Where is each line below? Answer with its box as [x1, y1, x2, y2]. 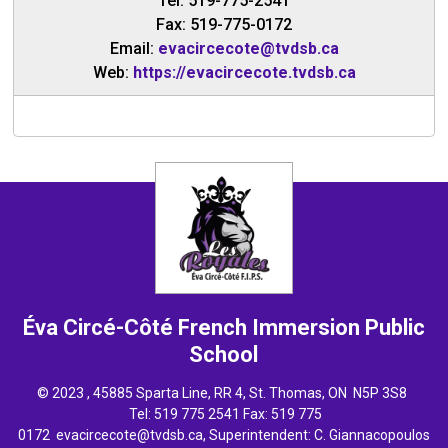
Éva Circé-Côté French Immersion [22, 314, 365, 340]
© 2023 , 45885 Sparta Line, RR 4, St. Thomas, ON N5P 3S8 [37, 384, 411, 401]
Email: [109, 38, 158, 58]
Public [364, 314, 425, 340]
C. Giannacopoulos [313, 426, 430, 443]
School [189, 341, 259, 367]
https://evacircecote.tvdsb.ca [132, 62, 356, 82]
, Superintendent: [202, 426, 314, 443]
